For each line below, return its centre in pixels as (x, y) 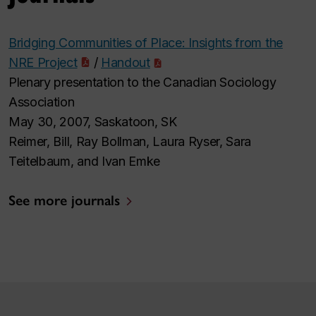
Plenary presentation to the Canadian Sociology (142, 83)
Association (42, 102)
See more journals (64, 201)
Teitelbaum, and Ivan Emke (85, 162)
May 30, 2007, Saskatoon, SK (93, 122)
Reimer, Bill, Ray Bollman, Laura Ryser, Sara (130, 142)
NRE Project (43, 63)
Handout (126, 63)
